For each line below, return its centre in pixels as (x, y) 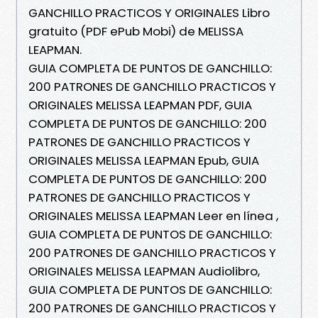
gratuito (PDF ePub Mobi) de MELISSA (136, 31)
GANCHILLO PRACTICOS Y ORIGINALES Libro (149, 12)
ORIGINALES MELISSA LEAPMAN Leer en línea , (153, 215)
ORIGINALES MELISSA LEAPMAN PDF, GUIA (140, 105)
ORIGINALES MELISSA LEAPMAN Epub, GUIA (144, 160)
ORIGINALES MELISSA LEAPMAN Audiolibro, (144, 271)
